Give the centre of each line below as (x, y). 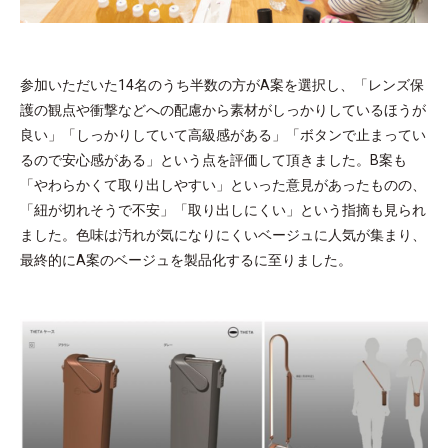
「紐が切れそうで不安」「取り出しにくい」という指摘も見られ (223, 209)
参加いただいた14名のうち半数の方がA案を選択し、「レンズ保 (222, 84)
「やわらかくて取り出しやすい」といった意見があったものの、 (223, 184)
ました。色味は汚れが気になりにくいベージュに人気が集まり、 (223, 234)
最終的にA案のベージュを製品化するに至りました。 (186, 259)
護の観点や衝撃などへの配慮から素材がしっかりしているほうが (223, 109)
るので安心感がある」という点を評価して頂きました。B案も (213, 159)
